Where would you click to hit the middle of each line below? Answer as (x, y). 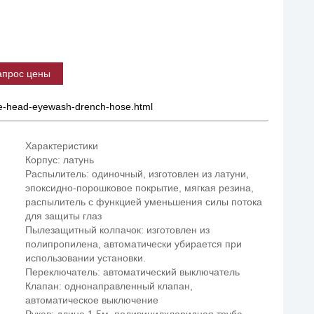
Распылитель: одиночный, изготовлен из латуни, (137, 174)
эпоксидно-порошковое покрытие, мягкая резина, (140, 188)
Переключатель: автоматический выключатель (133, 272)
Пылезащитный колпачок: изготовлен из (118, 230)
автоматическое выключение (92, 300)
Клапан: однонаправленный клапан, (109, 286)
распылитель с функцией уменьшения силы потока (144, 202)
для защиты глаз (64, 216)
